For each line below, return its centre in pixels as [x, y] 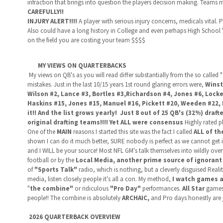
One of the [42, 132]
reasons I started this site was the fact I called [132, 132]
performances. [161, 188]
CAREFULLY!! [46, 12]
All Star [192, 188]
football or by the [51, 160]
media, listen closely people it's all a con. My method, [99, 179]
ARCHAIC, [135, 198]
